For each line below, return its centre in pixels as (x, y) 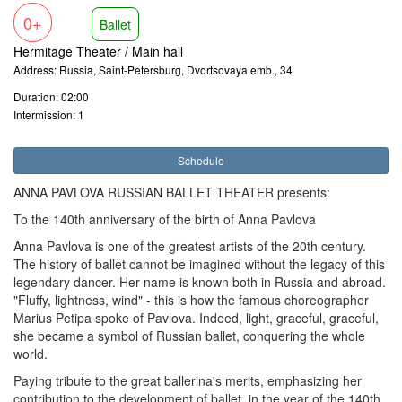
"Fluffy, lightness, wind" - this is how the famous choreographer (191, 300)
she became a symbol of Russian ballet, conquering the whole (189, 336)
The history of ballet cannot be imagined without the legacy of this (199, 264)
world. (31, 354)
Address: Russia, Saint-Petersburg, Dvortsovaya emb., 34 (153, 70)
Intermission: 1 (49, 114)
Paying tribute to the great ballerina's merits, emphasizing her (188, 380)
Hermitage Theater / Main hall (98, 51)
